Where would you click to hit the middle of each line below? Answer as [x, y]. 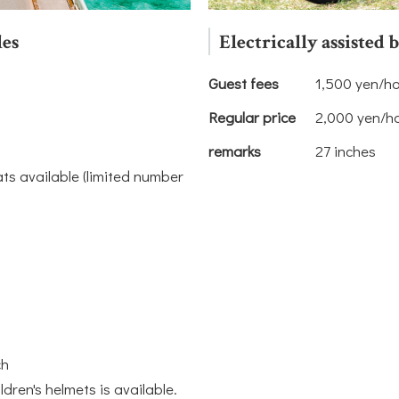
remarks [234, 151]
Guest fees [243, 84]
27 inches [345, 151]
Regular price [252, 118]
